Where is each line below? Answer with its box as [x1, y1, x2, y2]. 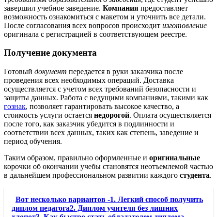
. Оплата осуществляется [129, 111, 211, 120]
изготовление [162, 21, 207, 30]
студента [180, 171, 210, 180]
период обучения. [4, 137, 62, 146]
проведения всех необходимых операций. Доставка [4, 76, 174, 85]
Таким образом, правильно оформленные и [4, 154, 149, 162]
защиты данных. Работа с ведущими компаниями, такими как [4, 93, 208, 102]
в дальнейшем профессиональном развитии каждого [4, 171, 180, 180]
